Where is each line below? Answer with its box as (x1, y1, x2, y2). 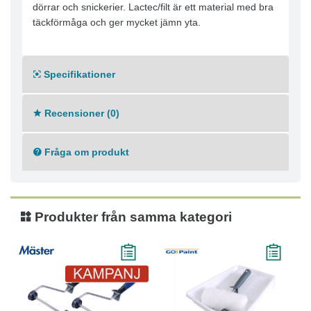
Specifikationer (41, 69, 115, 81)
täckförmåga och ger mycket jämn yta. (33, 17, 201, 28)
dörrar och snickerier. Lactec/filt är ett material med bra (33, 1, 274, 13)
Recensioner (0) (42, 108, 119, 119)
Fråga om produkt (42, 146, 129, 158)
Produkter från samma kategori (31, 210, 232, 225)
